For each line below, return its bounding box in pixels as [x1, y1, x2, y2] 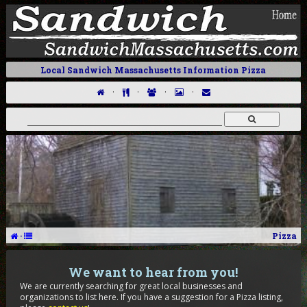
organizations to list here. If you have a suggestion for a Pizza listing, [19, 291, 283, 303]
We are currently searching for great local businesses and [19, 280, 243, 292]
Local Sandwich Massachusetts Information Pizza [40, 64, 267, 75]
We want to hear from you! [69, 264, 238, 280]
